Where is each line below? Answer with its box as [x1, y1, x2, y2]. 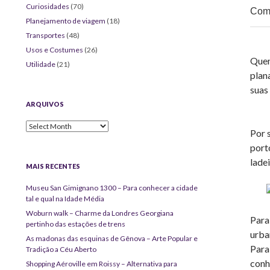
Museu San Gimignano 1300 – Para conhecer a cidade [26, 183, 198, 192]
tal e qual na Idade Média [26, 193, 105, 203]
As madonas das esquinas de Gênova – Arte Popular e [26, 233, 198, 243]
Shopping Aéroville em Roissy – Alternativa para [26, 259, 178, 268]
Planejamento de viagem [26, 16, 106, 25]
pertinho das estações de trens [26, 219, 126, 228]
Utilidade [26, 59, 56, 69]
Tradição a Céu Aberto [26, 244, 97, 254]
